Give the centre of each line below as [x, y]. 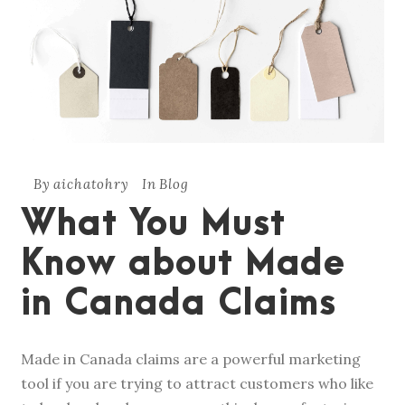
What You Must [153, 225]
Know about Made [183, 265]
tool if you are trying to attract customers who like [197, 384]
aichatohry [91, 184]
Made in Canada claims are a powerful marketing [191, 359]
